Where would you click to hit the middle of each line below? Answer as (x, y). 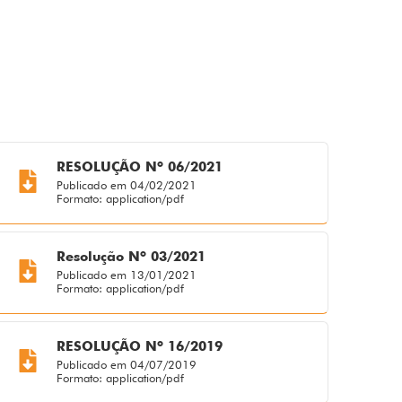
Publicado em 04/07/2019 (127, 365)
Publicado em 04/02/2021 (127, 185)
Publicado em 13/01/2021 (127, 275)
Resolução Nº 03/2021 (131, 257)
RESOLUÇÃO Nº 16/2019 (140, 347)
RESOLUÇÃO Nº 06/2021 (140, 167)
